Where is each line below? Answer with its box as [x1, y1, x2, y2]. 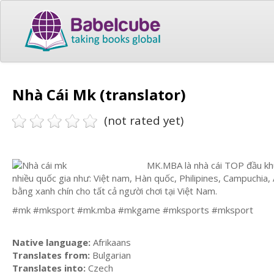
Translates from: [12, 248, 90, 261]
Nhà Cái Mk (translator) [12, 84, 186, 105]
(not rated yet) [104, 113, 183, 128]
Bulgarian [90, 248, 131, 261]
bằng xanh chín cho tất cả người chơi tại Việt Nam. [12, 184, 217, 197]
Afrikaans [91, 235, 131, 248]
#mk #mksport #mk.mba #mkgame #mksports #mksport [12, 204, 253, 216]
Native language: [12, 235, 91, 248]
